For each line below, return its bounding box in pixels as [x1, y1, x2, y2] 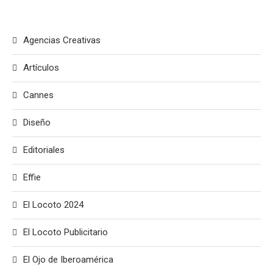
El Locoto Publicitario [23, 227, 108, 238]
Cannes [23, 90, 54, 101]
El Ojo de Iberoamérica [23, 254, 113, 266]
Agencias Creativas [23, 35, 101, 46]
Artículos [23, 62, 59, 74]
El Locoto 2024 [23, 199, 83, 211]
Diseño [23, 117, 51, 129]
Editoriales [23, 144, 65, 156]
